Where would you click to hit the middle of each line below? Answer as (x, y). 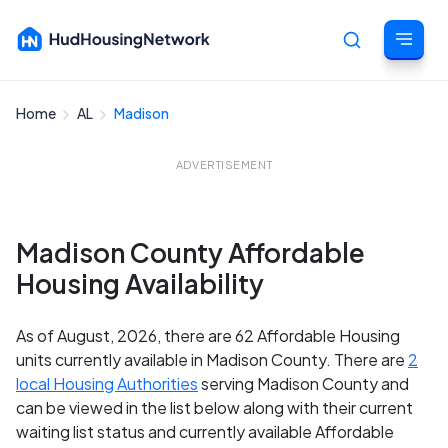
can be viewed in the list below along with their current (214, 407)
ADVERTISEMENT (224, 164)
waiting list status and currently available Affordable (205, 431)
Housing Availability (140, 283)
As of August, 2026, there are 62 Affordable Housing (208, 335)
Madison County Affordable (190, 252)
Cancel (406, 123)
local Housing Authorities (107, 383)
